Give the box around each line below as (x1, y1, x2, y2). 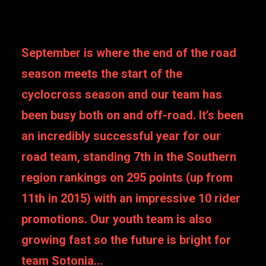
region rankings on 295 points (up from (21, 170, 233, 185)
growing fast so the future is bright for (21, 233, 231, 247)
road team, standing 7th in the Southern (21, 150, 236, 164)
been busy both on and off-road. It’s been (21, 108, 243, 122)
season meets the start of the (21, 66, 182, 81)
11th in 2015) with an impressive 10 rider (21, 191, 240, 205)
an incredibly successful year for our (21, 129, 221, 143)
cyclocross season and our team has (21, 87, 222, 102)
